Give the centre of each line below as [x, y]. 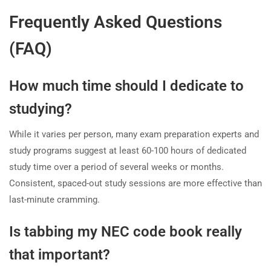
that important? [60, 255]
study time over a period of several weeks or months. [116, 167]
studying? [41, 109]
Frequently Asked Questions [116, 22]
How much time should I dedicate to [126, 86]
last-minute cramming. [54, 200]
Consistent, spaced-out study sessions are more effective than [135, 184]
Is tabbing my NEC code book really [126, 232]
